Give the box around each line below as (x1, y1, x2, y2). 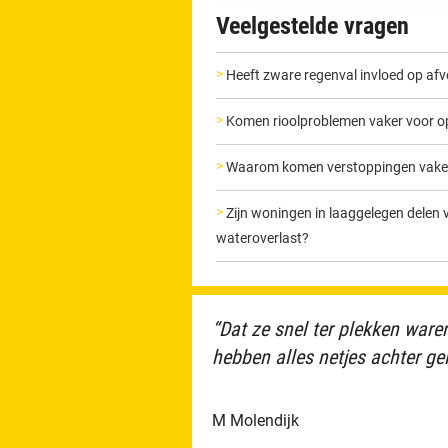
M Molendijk (212, 411, 299, 431)
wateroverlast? (216, 230, 309, 247)
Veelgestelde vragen (216, 12, 409, 41)
